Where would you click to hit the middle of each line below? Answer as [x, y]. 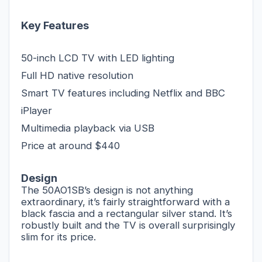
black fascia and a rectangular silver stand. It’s [127, 213]
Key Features [55, 25]
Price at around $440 [70, 145]
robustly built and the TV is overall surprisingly [128, 225]
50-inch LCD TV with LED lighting [98, 58]
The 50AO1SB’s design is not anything [107, 190]
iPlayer [37, 110]
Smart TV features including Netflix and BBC [123, 93]
